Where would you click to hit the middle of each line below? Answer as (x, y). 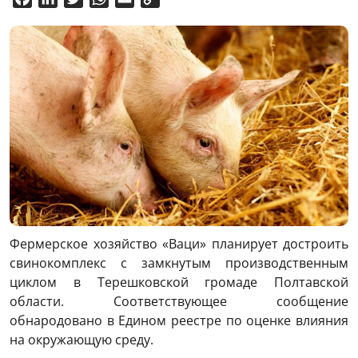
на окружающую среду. (82, 339)
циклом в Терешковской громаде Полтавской (179, 282)
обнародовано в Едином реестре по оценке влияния (179, 320)
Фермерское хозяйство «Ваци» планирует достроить (179, 243)
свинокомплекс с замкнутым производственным (179, 263)
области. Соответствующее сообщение (179, 301)
